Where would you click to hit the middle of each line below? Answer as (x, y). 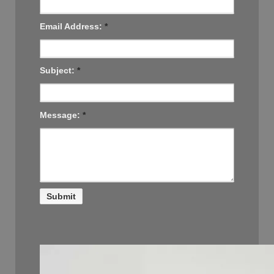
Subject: (58, 71)
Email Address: (72, 26)
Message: (61, 115)
